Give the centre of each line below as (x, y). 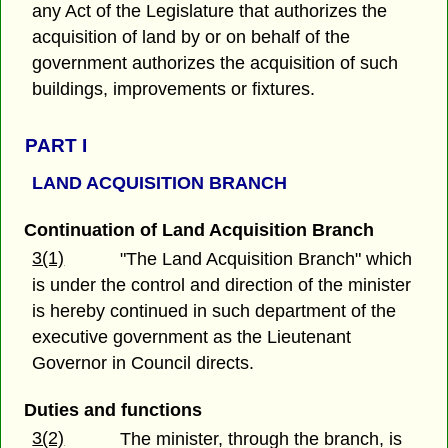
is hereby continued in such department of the (214, 311)
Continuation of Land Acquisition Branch (198, 229)
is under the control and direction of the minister (222, 285)
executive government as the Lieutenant (192, 337)
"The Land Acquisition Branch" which (266, 259)
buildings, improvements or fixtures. (174, 89)
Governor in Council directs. (143, 363)
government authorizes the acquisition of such (215, 63)
